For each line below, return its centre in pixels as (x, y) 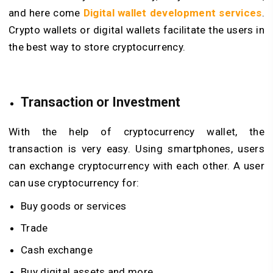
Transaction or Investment (101, 102)
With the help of (66, 131)
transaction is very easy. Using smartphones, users (136, 148)
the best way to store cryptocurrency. (97, 47)
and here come (46, 13)
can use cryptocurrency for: (74, 183)
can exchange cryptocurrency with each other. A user (136, 165)
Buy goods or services (74, 206)
